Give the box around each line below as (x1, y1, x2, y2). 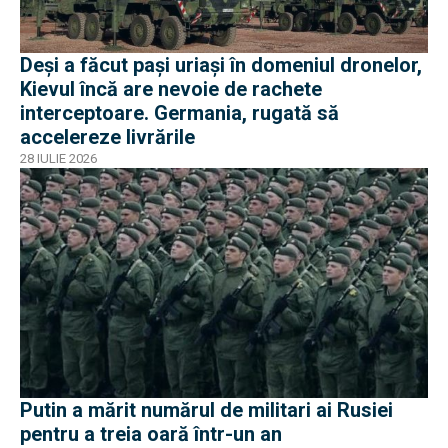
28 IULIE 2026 (20, 151, 97, 167)
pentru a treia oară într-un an (20, 421, 282, 446)
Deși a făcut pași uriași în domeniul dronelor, (20, 53, 422, 78)
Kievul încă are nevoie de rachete (20, 77, 322, 102)
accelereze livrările (20, 125, 195, 150)
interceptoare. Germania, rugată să (20, 101, 339, 126)
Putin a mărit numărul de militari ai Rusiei (20, 397, 393, 422)
